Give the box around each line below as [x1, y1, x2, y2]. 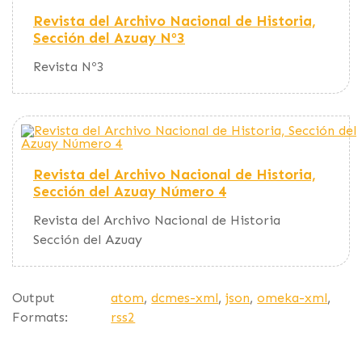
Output [12, 289, 55, 305]
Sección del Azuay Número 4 [33, 183, 226, 201]
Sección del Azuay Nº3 [33, 29, 185, 48]
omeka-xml [257, 289, 328, 305]
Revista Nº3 [33, 59, 104, 75]
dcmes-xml [151, 289, 219, 305]
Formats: [12, 309, 68, 325]
